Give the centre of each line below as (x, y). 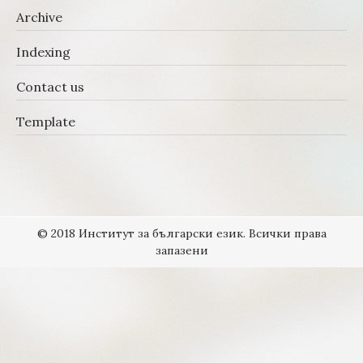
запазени (181, 250)
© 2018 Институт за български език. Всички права (181, 233)
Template (46, 122)
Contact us (50, 87)
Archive (39, 17)
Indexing (43, 52)
